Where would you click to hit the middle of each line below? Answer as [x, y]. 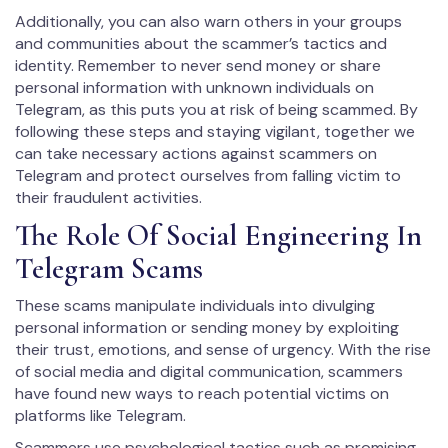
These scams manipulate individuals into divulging [195, 306]
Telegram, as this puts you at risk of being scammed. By [216, 110]
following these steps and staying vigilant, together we [215, 132]
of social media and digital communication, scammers [209, 372]
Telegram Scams [109, 269]
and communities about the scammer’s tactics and [201, 44]
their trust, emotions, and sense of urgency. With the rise [223, 350]
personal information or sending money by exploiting [207, 328]
